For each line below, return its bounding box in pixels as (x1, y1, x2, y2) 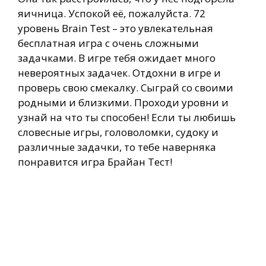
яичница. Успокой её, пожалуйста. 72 (18, 7, 205, 21)
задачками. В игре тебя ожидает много (18, 51, 216, 65)
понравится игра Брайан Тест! (18, 155, 172, 169)
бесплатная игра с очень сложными (18, 36, 199, 50)
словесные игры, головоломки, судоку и (18, 125, 218, 140)
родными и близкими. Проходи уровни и (18, 96, 229, 110)
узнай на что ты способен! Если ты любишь (18, 110, 236, 125)
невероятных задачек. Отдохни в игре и (18, 66, 221, 80)
